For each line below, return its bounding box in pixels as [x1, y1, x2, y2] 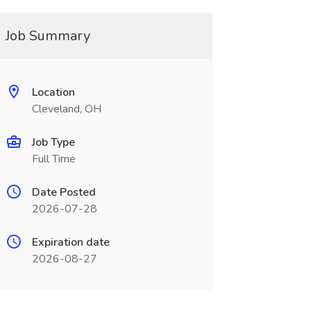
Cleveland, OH [31, 101, 101, 117]
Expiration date [31, 235, 110, 250]
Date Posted [31, 185, 96, 200]
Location [31, 85, 75, 100]
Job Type [31, 135, 75, 150]
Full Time [31, 151, 76, 167]
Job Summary [5, 26, 90, 45]
